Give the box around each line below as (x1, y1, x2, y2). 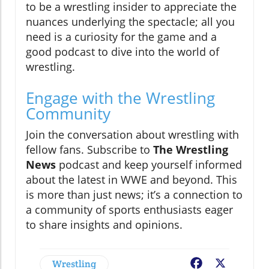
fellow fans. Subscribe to (26, 142, 153, 157)
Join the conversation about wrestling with (26, 127, 239, 142)
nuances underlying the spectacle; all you (26, 14, 235, 29)
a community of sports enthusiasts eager (26, 202, 233, 217)
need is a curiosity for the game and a (26, 29, 217, 44)
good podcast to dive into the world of (26, 44, 219, 59)
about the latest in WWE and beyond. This (26, 172, 237, 187)
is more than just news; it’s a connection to (26, 187, 243, 202)
